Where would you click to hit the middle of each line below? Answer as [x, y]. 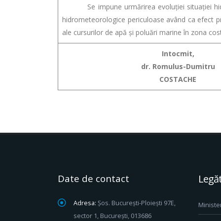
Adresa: [85, 203]
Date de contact [93, 179]
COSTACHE [178, 79]
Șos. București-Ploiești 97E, [137, 203]
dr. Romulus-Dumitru [178, 66]
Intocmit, [178, 54]
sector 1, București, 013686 [112, 216]
